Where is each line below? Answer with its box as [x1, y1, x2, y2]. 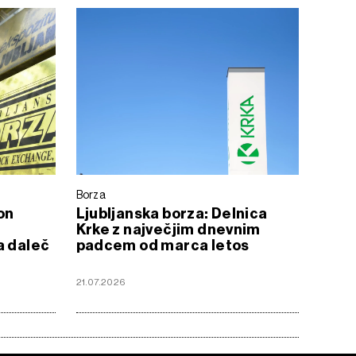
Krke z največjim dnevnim [75, 220, 261, 238]
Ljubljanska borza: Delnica [75, 204, 268, 222]
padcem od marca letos [75, 236, 250, 254]
